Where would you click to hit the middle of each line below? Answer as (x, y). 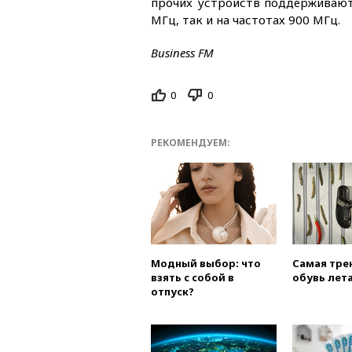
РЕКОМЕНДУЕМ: (191, 142)
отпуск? (172, 291)
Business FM (182, 53)
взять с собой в (192, 277)
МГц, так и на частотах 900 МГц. (246, 20)
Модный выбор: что (206, 263)
